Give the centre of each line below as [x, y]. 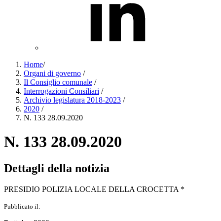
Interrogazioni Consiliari [61, 91]
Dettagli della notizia [57, 168]
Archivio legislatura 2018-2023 [72, 100]
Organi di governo [52, 73]
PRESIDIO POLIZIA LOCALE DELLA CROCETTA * [94, 189]
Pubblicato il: [22, 206]
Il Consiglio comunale [58, 82]
